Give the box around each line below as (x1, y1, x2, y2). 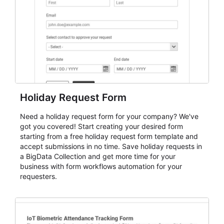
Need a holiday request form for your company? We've (20, 112, 198, 120)
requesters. (20, 172, 57, 180)
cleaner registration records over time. (20, 3, 144, 11)
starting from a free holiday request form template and (20, 132, 198, 140)
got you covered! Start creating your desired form (20, 122, 183, 130)
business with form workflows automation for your (20, 162, 182, 170)
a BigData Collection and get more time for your (20, 152, 175, 160)
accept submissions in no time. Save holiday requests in (20, 142, 202, 150)
